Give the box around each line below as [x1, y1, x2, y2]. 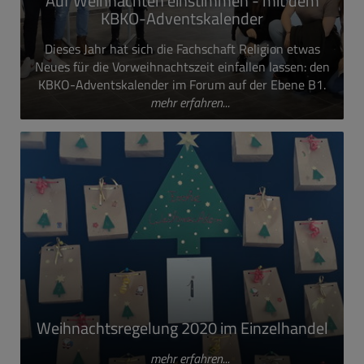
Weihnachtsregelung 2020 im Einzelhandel [36, 315, 328, 340]
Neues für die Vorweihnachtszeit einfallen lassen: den [34, 57, 330, 76]
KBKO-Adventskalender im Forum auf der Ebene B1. [38, 75, 326, 94]
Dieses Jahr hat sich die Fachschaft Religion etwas [44, 39, 320, 58]
